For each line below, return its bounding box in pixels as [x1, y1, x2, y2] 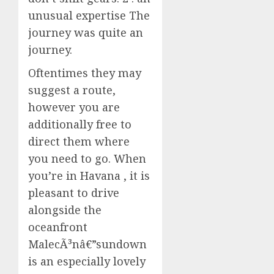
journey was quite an [28, 24, 143, 40]
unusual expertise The [28, 7, 150, 23]
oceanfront [28, 219, 87, 234]
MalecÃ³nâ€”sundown [28, 236, 147, 251]
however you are [28, 99, 120, 114]
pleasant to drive [28, 185, 119, 200]
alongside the [28, 202, 102, 217]
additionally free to [28, 116, 131, 131]
